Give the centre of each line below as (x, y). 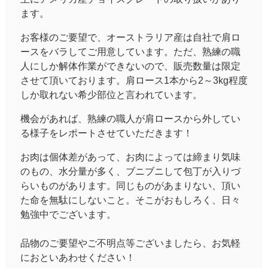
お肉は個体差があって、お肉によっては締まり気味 (130, 157)
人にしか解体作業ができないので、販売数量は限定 (130, 66)
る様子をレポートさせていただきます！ (106, 133)
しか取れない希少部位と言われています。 (111, 95)
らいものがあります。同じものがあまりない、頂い (130, 185)
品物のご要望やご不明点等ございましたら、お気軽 (130, 243)
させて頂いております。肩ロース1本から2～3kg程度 (134, 80)
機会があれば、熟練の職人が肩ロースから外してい (130, 118)
